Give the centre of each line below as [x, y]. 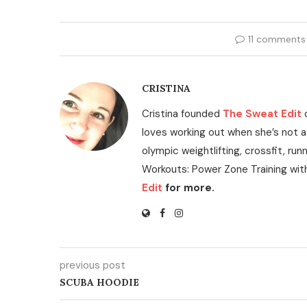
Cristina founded [181, 114]
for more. [188, 188]
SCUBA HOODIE [99, 282]
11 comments [277, 39]
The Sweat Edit [261, 114]
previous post [93, 265]
